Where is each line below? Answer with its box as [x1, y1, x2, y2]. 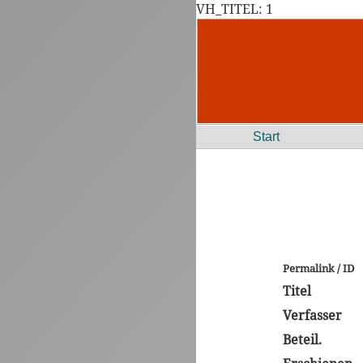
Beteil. [283, 331, 322, 348]
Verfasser [283, 306, 342, 324]
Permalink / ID [283, 261, 354, 275]
